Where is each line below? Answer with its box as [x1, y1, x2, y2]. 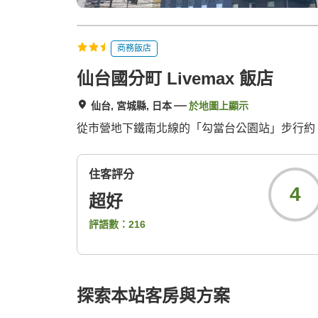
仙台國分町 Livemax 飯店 [77, 69, 273, 89]
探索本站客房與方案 [77, 286, 230, 306]
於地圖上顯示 [189, 100, 248, 112]
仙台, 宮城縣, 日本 [91, 100, 172, 112]
